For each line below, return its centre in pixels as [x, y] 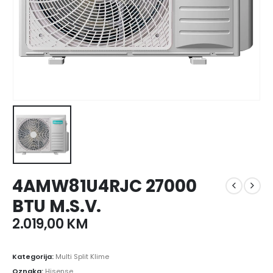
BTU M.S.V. [57, 206]
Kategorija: [34, 256]
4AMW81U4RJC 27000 [105, 186]
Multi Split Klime [82, 256]
